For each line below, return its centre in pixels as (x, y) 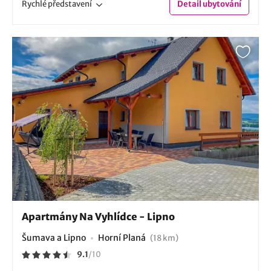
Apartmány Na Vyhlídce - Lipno (98, 216)
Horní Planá (123, 237)
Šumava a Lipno (54, 237)
